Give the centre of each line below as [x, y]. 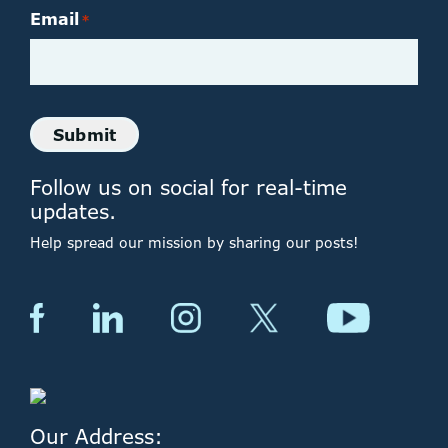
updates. [73, 212]
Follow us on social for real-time [188, 188]
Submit [85, 134]
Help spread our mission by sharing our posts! [194, 243]
